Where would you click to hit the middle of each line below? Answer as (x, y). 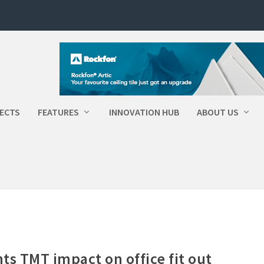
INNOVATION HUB (144, 112)
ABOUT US (218, 112)
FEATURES (59, 112)
